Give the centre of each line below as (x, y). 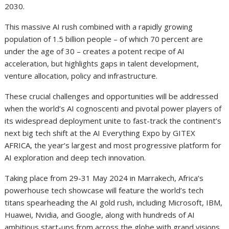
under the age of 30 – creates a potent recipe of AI (95, 51)
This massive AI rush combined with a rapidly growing (99, 26)
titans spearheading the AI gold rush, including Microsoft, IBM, (114, 202)
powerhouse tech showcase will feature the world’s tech (104, 190)
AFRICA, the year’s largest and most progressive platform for (113, 145)
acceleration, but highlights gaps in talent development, (102, 63)
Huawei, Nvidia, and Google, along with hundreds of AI (100, 214)
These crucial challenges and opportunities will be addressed (112, 96)
